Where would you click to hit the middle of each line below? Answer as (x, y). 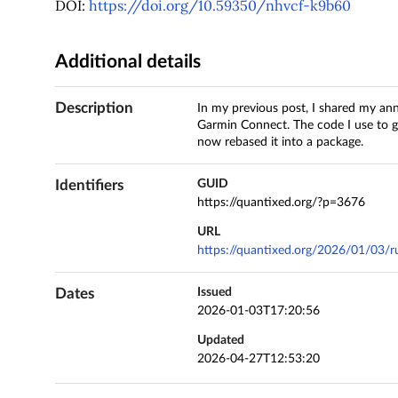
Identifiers (89, 186)
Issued (214, 293)
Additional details (127, 62)
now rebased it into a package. (280, 143)
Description (94, 108)
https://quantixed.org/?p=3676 (281, 203)
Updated (220, 340)
